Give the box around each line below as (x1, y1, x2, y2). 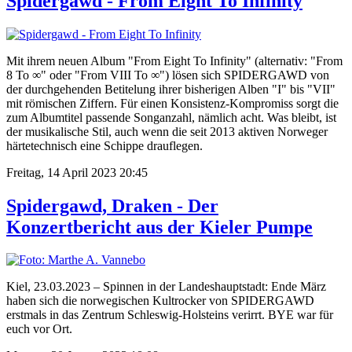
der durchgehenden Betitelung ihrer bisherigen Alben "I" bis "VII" (6, 82, 335, 96)
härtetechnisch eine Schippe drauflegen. (6, 138, 203, 152)
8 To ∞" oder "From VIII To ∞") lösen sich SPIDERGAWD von (6, 68, 329, 82)
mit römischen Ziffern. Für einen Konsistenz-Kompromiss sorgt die (6, 96, 339, 110)
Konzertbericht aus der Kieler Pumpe (6, 216, 313, 237)
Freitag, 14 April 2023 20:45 (6, 165, 148, 179)
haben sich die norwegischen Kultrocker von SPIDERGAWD (6, 294, 314, 308)
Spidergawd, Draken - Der (6, 195, 218, 216)
